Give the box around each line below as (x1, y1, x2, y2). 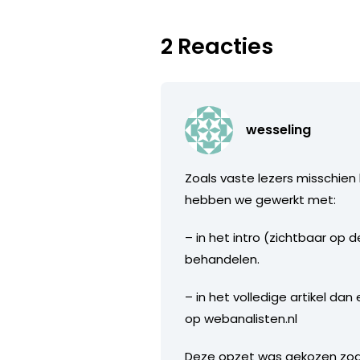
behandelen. (185, 250, 260, 268)
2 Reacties (161, 31, 274, 61)
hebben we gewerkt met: (185, 190, 337, 208)
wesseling (246, 120, 312, 139)
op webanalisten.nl (185, 309, 298, 327)
